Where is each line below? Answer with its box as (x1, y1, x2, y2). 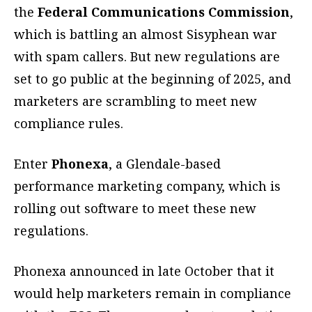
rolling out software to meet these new (14, 200, 256, 217)
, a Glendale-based (109, 155, 221, 173)
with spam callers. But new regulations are (14, 48, 280, 65)
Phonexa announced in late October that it (14, 263, 274, 280)
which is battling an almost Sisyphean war (14, 26, 277, 43)
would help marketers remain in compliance (14, 285, 291, 302)
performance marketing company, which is (14, 178, 281, 195)
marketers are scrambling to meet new (14, 93, 257, 110)
